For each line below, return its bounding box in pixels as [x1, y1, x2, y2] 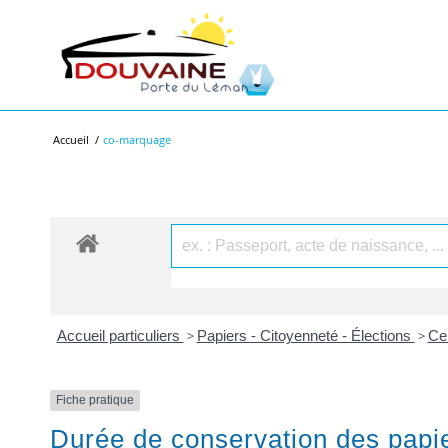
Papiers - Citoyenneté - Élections [196, 327, 415, 345]
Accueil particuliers [56, 327, 184, 345]
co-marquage [103, 132, 171, 147]
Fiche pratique [56, 393, 134, 408]
